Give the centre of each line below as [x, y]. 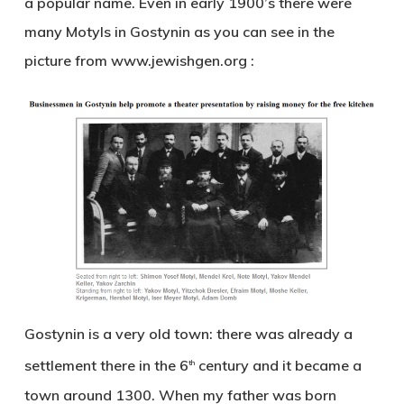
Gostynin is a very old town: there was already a [188, 334]
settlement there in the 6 [106, 366]
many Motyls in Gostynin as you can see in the [179, 32]
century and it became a [278, 366]
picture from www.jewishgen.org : [139, 61]
